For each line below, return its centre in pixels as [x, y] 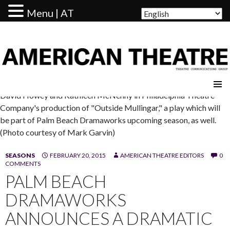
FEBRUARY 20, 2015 [78, 155]
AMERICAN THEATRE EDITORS [162, 155]
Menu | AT [50, 13]
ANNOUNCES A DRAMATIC [109, 218]
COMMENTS [23, 163]
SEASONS [20, 155]
